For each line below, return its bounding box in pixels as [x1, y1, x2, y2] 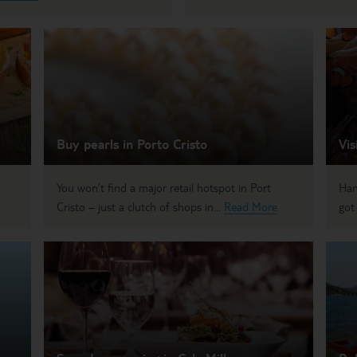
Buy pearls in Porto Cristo [56, 135, 207, 153]
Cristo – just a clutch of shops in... [56, 199, 224, 214]
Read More [223, 199, 277, 214]
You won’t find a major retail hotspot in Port [56, 180, 271, 195]
